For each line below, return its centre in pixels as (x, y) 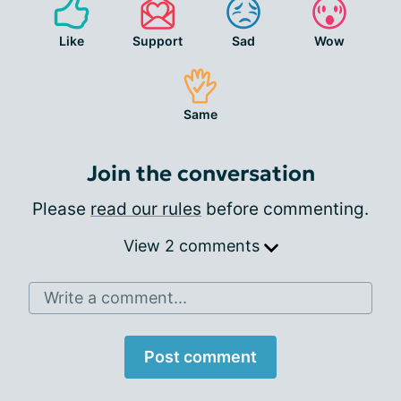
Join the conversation (200, 173)
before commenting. (285, 209)
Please (61, 209)
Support (158, 40)
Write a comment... (115, 297)
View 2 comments (193, 245)
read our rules (146, 209)
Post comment (200, 356)
